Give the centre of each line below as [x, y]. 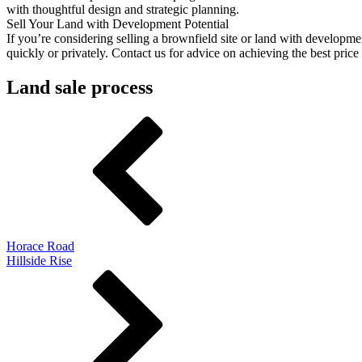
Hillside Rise [39, 260]
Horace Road [40, 246]
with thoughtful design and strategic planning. [123, 9]
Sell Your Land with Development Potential [118, 23]
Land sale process [80, 87]
